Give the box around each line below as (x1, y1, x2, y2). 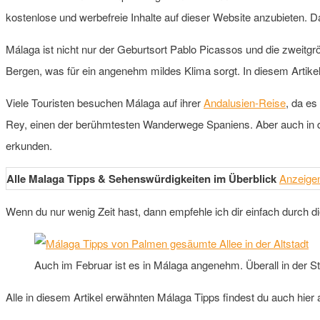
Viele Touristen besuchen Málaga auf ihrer (6, 94, 204, 110)
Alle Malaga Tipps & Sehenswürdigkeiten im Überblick (6, 170, 276, 186)
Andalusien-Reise (204, 94, 286, 110)
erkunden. (6, 137, 52, 153)
